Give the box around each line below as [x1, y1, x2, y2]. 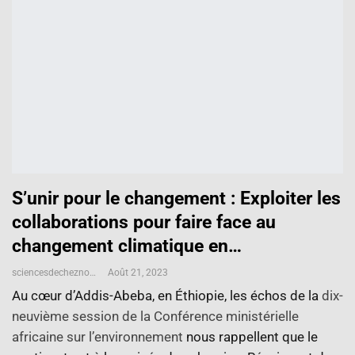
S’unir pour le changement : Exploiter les [12, 188, 341, 210]
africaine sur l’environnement [12, 329, 183, 345]
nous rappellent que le [183, 329, 318, 345]
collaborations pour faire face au [12, 212, 276, 234]
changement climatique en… [12, 235, 242, 258]
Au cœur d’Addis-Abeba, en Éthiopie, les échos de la [12, 288, 322, 304]
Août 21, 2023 [108, 267, 168, 279]
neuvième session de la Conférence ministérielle [12, 308, 299, 325]
